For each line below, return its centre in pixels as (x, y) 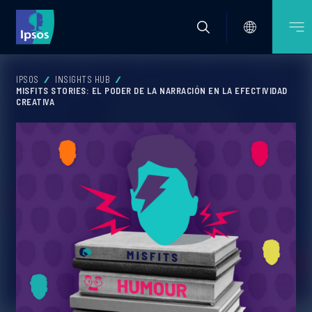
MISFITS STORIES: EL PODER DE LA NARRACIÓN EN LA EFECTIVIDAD (152, 91)
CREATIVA (35, 102)
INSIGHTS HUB (83, 79)
